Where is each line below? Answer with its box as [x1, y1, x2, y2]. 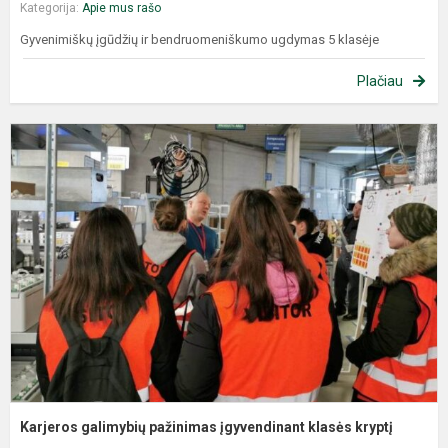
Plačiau [357, 72, 403, 89]
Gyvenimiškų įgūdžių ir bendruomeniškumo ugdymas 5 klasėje [20, 31, 385, 47]
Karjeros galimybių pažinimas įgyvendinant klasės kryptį [20, 418, 393, 435]
